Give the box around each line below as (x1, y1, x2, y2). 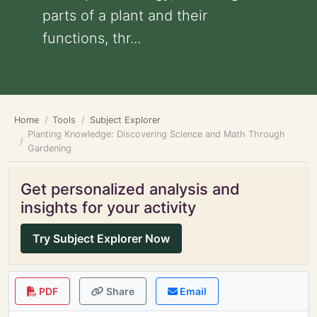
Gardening (28, 143, 72, 154)
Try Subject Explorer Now (33, 231, 170, 246)
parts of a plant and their (42, 7, 207, 24)
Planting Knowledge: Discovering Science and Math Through (28, 129, 286, 139)
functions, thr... (42, 30, 141, 47)
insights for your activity (21, 198, 196, 217)
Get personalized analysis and (21, 180, 240, 198)
